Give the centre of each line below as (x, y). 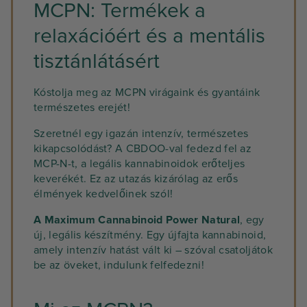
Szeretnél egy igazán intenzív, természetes (141, 134)
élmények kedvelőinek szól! (103, 194)
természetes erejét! (82, 108)
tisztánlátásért (97, 61)
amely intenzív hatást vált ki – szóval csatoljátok (153, 250)
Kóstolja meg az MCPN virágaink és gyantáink (147, 93)
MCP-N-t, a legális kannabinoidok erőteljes (139, 164)
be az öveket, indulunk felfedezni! (119, 265)
